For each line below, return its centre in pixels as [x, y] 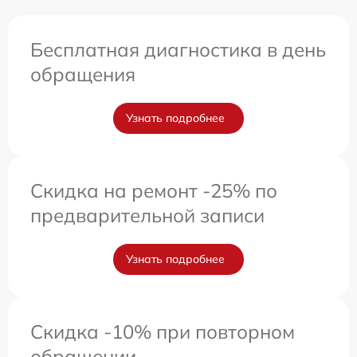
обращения [83, 74]
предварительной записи [147, 215]
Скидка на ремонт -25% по [154, 190]
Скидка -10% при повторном [163, 331]
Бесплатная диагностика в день [178, 49]
